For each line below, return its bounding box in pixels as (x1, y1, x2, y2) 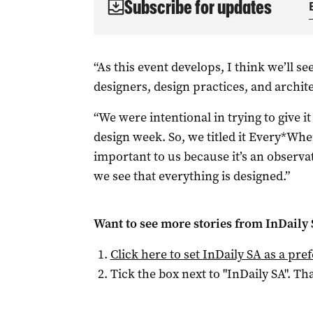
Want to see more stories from (93, 215, 265, 232)
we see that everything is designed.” (93, 168, 290, 184)
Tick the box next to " (110, 265, 227, 282)
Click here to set (110, 246, 203, 263)
